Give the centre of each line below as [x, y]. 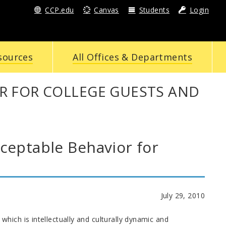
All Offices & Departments [132, 57]
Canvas [106, 10]
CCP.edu [60, 10]
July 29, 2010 [183, 195]
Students [154, 10]
